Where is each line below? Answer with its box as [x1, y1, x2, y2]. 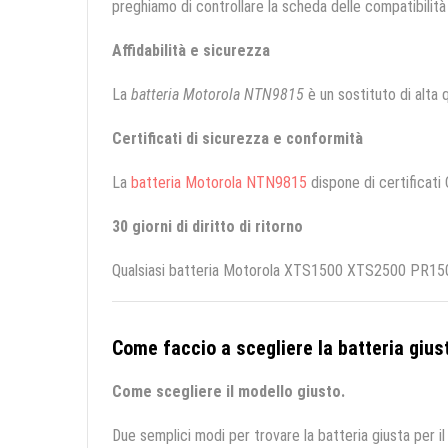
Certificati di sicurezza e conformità [112, 129, 363, 149]
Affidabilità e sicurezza [112, 41, 270, 61]
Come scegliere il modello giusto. [112, 382, 345, 402]
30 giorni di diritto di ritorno [112, 217, 303, 237]
